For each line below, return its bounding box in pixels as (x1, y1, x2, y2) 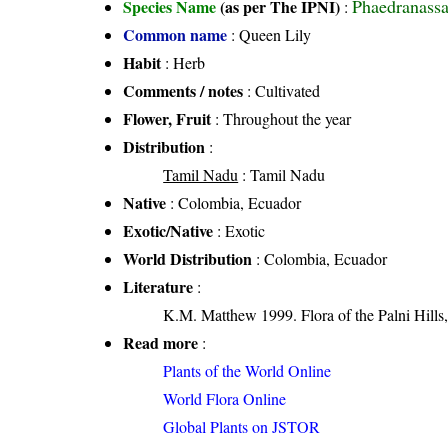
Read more (123, 331, 199, 355)
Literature (123, 275, 194, 299)
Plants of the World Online (163, 360, 332, 382)
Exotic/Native (123, 219, 214, 243)
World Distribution (123, 247, 253, 271)
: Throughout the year (211, 108, 352, 130)
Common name (123, 23, 228, 47)
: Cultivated (243, 80, 321, 102)
